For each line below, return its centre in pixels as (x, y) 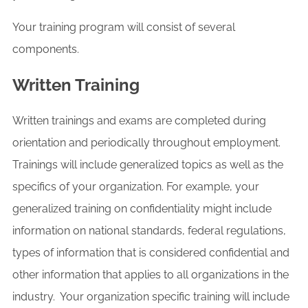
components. (46, 49)
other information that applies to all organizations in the (151, 274)
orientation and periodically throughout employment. (148, 142)
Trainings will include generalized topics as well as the (148, 164)
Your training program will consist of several (124, 27)
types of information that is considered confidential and (151, 252)
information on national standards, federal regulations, (149, 230)
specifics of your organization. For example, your (136, 186)
